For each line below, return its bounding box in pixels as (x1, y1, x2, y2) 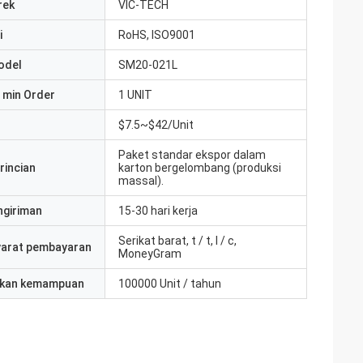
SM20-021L (118, 58, 177, 71)
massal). (118, 174, 164, 187)
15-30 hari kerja (118, 204, 198, 217)
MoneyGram (118, 247, 181, 260)
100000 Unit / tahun (118, 277, 221, 290)
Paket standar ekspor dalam (118, 148, 266, 161)
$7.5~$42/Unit (118, 118, 194, 131)
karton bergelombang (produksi (118, 161, 281, 174)
